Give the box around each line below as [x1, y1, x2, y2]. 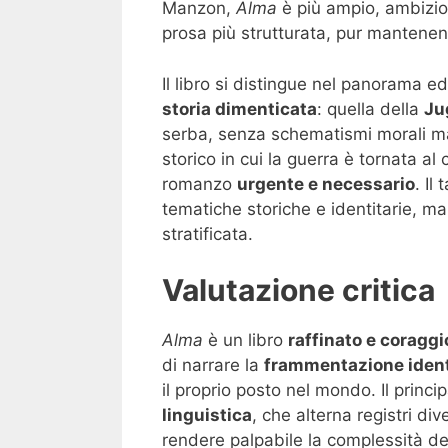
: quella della [317, 98, 424, 119]
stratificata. [162, 223, 253, 244]
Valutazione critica [162, 272, 435, 309]
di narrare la [162, 355, 264, 376]
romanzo [162, 173, 237, 194]
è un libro [203, 330, 288, 351]
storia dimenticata [162, 98, 317, 119]
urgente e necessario [237, 173, 415, 194]
